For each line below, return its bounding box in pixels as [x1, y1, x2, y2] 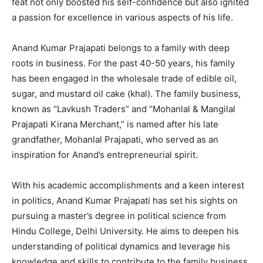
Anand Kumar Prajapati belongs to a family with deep [12, 42, 230, 54]
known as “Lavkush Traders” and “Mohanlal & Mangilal [12, 103, 235, 115]
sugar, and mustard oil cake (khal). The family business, [12, 88, 241, 100]
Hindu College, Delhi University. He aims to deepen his [12, 225, 239, 237]
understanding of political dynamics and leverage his [12, 241, 230, 252]
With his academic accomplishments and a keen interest [12, 180, 244, 191]
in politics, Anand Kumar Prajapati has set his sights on [12, 195, 238, 207]
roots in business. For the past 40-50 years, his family [12, 58, 235, 69]
